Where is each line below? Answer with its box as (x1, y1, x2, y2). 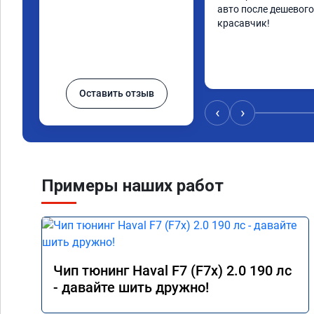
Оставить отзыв (78, 88, 154, 99)
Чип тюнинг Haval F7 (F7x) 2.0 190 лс (53, 262, 292, 279)
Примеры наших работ (41, 176, 224, 196)
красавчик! (217, 18, 270, 29)
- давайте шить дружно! (53, 279, 209, 296)
